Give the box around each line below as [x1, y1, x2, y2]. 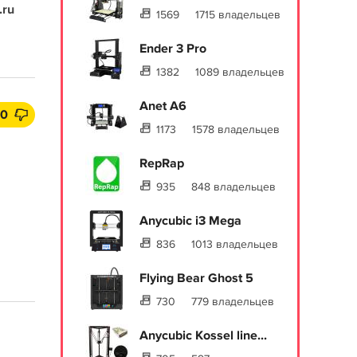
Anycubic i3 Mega [139, 213, 241, 229]
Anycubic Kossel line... [139, 328, 267, 343]
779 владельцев [191, 295, 274, 308]
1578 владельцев [192, 123, 280, 136]
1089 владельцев [195, 65, 284, 79]
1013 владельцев [191, 237, 278, 251]
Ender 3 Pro [139, 41, 206, 57]
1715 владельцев [195, 8, 280, 22]
